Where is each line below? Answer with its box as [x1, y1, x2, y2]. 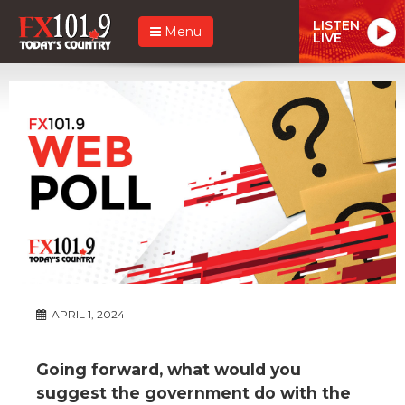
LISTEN [313, 16, 360, 33]
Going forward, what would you [36, 359, 301, 379]
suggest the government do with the [36, 382, 351, 402]
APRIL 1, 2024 [49, 306, 125, 321]
